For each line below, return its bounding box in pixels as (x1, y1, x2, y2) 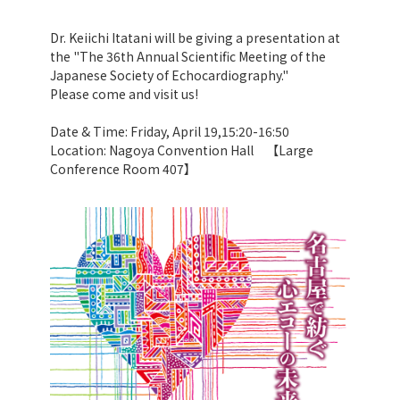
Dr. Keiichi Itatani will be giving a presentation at (50, 29, 340, 46)
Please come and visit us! (50, 85, 198, 103)
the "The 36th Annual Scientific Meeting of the (50, 47, 326, 65)
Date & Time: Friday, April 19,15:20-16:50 (50, 122, 289, 140)
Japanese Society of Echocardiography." (50, 66, 288, 84)
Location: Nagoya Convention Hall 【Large (50, 141, 313, 159)
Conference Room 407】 (50, 160, 196, 178)
